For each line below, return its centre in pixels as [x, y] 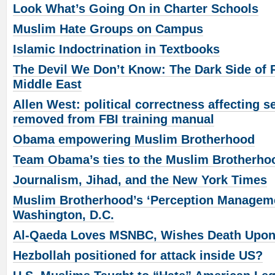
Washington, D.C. [64, 215]
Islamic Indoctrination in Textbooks [116, 49]
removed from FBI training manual [114, 119]
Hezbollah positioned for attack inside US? [138, 256]
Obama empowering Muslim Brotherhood [134, 140]
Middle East [47, 84]
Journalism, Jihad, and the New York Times [140, 180]
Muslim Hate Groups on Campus [108, 29]
